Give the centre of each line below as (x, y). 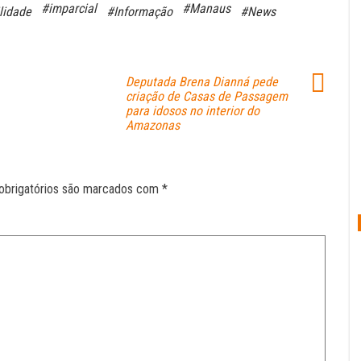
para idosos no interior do (193, 110)
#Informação (139, 11)
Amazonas (153, 125)
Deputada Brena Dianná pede (202, 81)
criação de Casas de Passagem (207, 96)
